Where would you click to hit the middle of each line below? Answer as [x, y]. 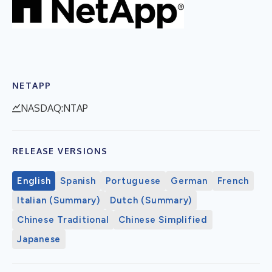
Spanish [78, 181]
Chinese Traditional [63, 219]
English [34, 181]
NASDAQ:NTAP [54, 108]
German [189, 181]
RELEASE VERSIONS [60, 151]
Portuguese [133, 181]
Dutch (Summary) [151, 200]
